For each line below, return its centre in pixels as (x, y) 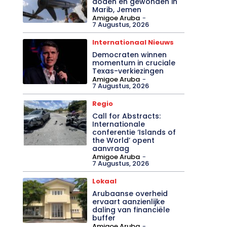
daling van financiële (131, 210)
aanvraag (111, 148)
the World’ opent (124, 140)
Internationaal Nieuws (133, 42)
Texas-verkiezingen (128, 71)
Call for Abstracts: (127, 116)
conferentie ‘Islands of (134, 132)
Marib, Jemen (117, 9)
